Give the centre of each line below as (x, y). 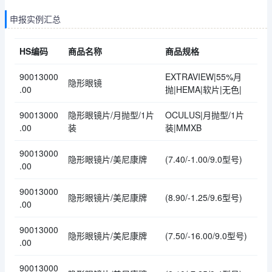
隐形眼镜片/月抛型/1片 (111, 115)
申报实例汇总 (35, 19)
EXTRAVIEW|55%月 (203, 77)
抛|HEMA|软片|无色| (203, 90)
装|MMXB (183, 128)
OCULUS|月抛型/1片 (205, 115)
